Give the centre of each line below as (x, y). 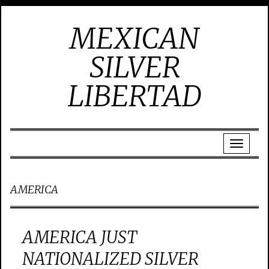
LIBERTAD (134, 96)
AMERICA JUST (80, 237)
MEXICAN (134, 38)
